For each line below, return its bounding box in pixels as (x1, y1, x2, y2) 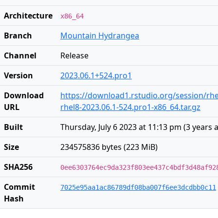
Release (60, 50, 89, 61)
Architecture (4, 10, 53, 21)
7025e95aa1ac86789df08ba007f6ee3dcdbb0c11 (60, 183, 216, 191)
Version (4, 70, 33, 81)
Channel (4, 50, 36, 61)
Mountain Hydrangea (60, 30, 139, 41)
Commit (4, 182, 35, 192)
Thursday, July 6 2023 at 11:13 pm (60, 122, 182, 132)
